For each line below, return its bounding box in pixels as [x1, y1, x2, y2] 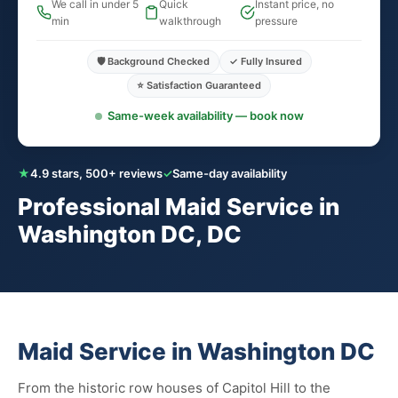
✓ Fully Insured [228, 55, 302, 68]
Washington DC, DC [18, 220, 242, 248]
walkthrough [159, 14, 221, 28]
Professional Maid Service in [18, 193, 339, 220]
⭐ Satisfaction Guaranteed [137, 79, 261, 92]
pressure [255, 14, 298, 28]
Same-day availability [172, 166, 287, 180]
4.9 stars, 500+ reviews [30, 166, 163, 180]
